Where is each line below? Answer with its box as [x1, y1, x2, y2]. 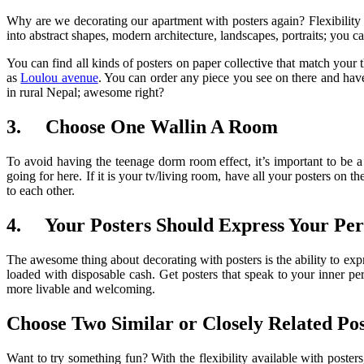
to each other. [6, 184, 75, 198]
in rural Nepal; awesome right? [6, 85, 164, 100]
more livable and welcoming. [6, 282, 155, 296]
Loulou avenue [20, 71, 98, 85]
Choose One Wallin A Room [45, 116, 278, 138]
